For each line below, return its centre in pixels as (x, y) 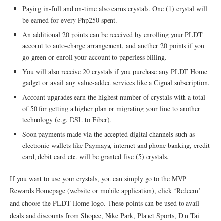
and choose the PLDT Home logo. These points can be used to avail (105, 203)
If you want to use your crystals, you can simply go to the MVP (98, 178)
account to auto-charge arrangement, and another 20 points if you (113, 45)
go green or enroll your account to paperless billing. (94, 57)
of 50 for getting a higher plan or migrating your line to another (111, 108)
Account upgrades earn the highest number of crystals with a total (114, 97)
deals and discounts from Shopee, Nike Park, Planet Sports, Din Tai (105, 215)
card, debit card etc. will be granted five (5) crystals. (95, 156)
